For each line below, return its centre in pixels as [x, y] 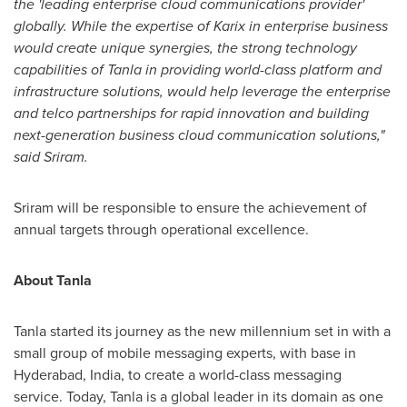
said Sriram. [51, 157]
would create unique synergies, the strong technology [185, 48]
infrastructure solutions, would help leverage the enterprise [202, 91]
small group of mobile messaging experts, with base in [185, 353]
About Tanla [53, 280]
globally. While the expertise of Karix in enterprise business [201, 26]
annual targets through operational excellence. [165, 229]
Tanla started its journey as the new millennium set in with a [202, 331]
